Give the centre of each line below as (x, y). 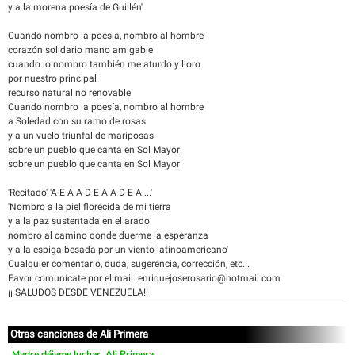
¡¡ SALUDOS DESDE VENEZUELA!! (78, 292)
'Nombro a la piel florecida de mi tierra (90, 207)
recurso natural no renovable (69, 93)
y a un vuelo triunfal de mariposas (81, 136)
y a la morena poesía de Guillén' (75, 7)
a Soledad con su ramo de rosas (77, 121)
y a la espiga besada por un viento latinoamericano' (118, 250)
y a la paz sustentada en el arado (79, 221)
